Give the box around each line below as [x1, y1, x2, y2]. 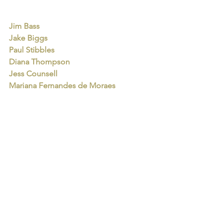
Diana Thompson [9, 57, 70, 67]
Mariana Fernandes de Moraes [9, 81, 115, 91]
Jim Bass [9, 21, 40, 31]
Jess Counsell [9, 69, 57, 79]
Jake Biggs [9, 33, 48, 43]
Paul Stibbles [9, 45, 55, 55]
